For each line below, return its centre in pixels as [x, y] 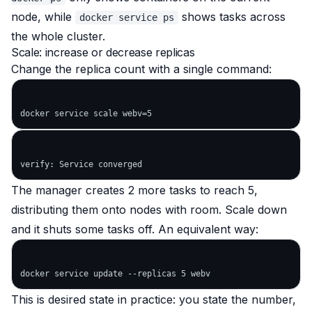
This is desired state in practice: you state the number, [154, 299]
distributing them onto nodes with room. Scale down [149, 210]
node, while [43, 17]
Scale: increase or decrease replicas [103, 52]
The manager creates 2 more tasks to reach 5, [134, 190]
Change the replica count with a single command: [141, 69]
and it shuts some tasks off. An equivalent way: [135, 229]
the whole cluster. [58, 36]
